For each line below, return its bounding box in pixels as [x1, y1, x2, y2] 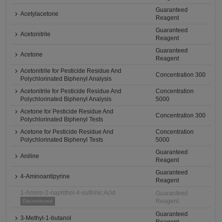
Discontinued [23, 198, 53, 204]
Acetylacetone [20, 10, 59, 18]
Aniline [20, 153, 40, 160]
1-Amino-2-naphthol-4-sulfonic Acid [20, 189, 116, 197]
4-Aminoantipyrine [20, 173, 70, 180]
